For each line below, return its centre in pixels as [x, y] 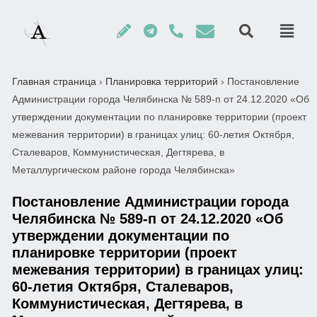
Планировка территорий [162, 81]
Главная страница [54, 81]
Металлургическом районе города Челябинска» [123, 170]
